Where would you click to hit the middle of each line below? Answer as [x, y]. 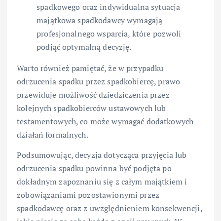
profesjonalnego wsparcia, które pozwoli [109, 34]
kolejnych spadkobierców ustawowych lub [92, 108]
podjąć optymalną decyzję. [84, 47]
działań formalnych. [53, 135]
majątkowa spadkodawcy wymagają [100, 20]
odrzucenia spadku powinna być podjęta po [94, 168]
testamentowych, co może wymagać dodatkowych [105, 122]
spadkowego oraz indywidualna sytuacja [109, 7]
